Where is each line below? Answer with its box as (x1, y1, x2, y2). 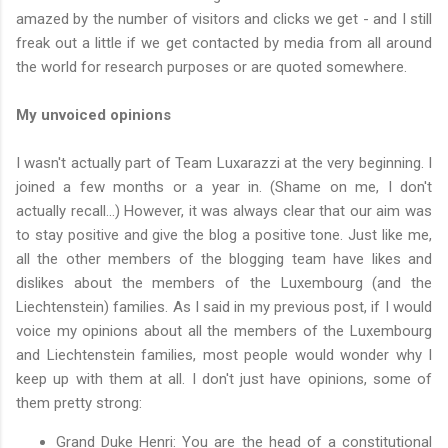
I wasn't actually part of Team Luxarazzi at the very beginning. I (16, 153, 432, 172)
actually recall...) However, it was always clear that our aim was (16, 201, 432, 220)
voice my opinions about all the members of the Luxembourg (16, 321, 432, 340)
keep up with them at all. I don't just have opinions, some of (16, 369, 432, 388)
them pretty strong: (16, 393, 142, 412)
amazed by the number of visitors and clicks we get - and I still (16, 9, 432, 28)
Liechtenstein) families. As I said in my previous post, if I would (16, 297, 432, 316)
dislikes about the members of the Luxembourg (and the (16, 273, 432, 292)
